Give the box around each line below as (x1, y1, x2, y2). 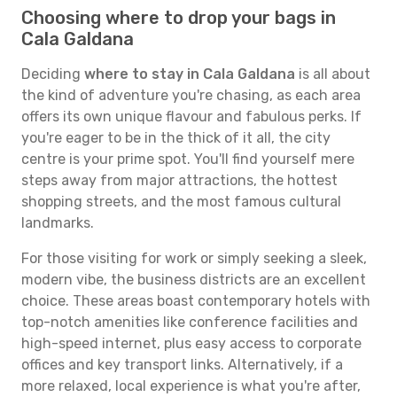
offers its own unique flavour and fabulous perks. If (21, 108, 362, 125)
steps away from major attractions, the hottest (21, 172, 338, 189)
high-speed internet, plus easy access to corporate (21, 335, 362, 352)
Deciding (21, 66, 84, 82)
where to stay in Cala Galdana (84, 66, 295, 82)
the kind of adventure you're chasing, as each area (21, 87, 361, 104)
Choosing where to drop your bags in (21, 7, 336, 28)
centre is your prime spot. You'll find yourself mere (21, 151, 354, 167)
